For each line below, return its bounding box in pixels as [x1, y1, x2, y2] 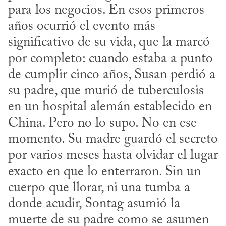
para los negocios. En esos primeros [8, 4, 204, 18]
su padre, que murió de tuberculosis [8, 84, 204, 98]
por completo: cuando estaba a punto [8, 52, 213, 66]
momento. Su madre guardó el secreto [8, 133, 218, 147]
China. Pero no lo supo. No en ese [8, 117, 197, 131]
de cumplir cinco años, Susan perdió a [8, 68, 215, 82]
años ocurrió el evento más [8, 20, 155, 34]
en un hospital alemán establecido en [8, 100, 212, 115]
